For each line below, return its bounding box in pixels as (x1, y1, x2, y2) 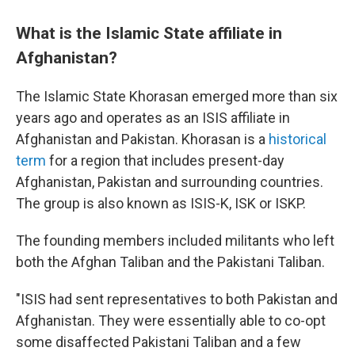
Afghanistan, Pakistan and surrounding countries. (16, 173, 323, 190)
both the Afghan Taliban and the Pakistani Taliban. (16, 253, 325, 270)
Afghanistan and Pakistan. (16, 130, 178, 147)
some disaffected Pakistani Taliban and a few (16, 333, 301, 350)
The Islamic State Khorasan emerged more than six (16, 87, 338, 105)
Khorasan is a (181, 130, 269, 147)
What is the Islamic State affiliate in (16, 22, 282, 43)
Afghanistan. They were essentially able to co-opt (16, 311, 326, 329)
